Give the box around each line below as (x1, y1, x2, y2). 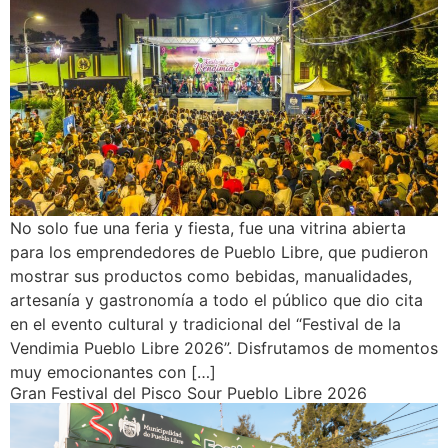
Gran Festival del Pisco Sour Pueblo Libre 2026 (10, 383, 367, 404)
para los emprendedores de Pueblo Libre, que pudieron (10, 242, 428, 263)
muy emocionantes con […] (10, 362, 216, 383)
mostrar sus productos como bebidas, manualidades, (10, 266, 412, 287)
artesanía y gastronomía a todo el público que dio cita (10, 290, 423, 311)
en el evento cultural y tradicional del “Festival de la (10, 314, 401, 335)
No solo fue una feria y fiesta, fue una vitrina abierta (10, 218, 406, 239)
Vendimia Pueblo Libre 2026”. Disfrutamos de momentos (10, 338, 438, 359)
